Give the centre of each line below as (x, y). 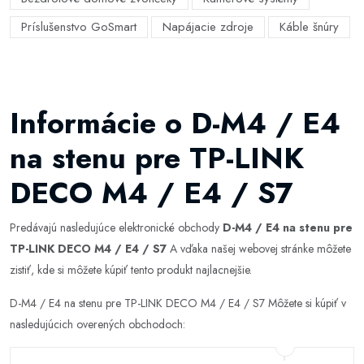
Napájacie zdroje (208, 27)
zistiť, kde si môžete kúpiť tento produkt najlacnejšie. (131, 270)
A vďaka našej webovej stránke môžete (259, 249)
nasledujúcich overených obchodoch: (97, 324)
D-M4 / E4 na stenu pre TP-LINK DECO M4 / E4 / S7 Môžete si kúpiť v (178, 303)
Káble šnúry (309, 27)
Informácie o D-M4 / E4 (175, 123)
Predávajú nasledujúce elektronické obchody (116, 227)
